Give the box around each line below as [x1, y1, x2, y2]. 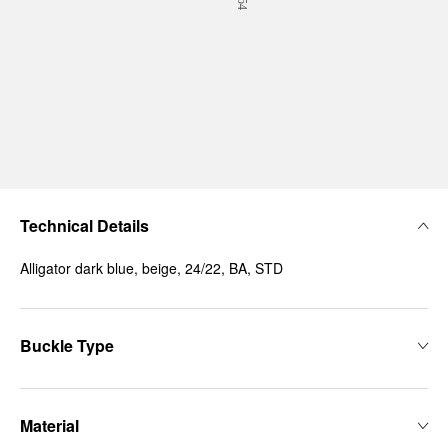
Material [20, 414, 79, 437]
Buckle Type [20, 334, 114, 357]
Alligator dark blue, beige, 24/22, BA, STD [20, 258, 283, 278]
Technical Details [20, 214, 149, 237]
